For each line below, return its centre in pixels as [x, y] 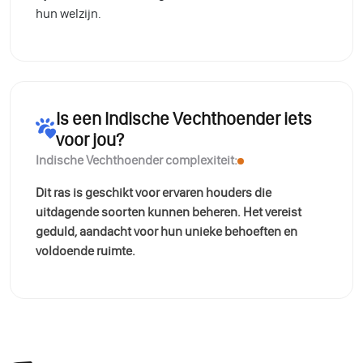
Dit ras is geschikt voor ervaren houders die [154, 192]
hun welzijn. [68, 13]
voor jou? [90, 139]
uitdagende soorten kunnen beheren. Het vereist [169, 211]
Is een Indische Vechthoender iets [184, 118]
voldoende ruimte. [85, 250]
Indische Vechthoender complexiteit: [137, 160]
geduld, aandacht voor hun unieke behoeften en [167, 231]
